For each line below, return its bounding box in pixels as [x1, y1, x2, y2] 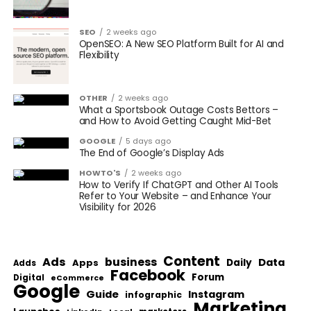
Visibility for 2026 [78, 201, 156, 215]
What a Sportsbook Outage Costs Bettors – [78, 103, 278, 117]
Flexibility [78, 49, 119, 62]
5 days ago [125, 135, 171, 147]
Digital [12, 272, 44, 284]
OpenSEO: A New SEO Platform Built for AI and [78, 37, 284, 51]
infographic [124, 289, 182, 301]
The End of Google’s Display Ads [78, 146, 225, 160]
